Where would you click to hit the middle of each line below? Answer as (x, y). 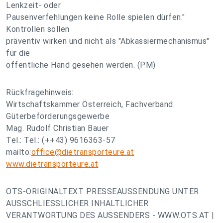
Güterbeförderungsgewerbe (58, 116)
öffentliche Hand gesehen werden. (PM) (81, 65)
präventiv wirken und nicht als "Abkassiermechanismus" (108, 41)
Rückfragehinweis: (40, 92)
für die (18, 53)
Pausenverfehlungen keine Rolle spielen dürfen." (96, 17)
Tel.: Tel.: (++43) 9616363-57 (61, 140)
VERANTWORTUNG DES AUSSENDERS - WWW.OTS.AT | (110, 215)
